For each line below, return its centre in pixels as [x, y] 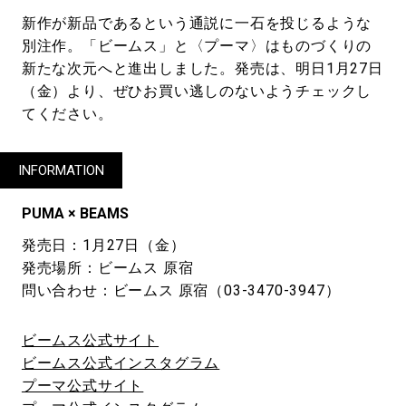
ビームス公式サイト [90, 341]
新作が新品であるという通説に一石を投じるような [197, 24]
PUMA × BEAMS [75, 214]
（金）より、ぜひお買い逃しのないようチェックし [197, 92]
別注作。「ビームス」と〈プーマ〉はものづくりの [197, 46]
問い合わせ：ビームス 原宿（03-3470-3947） [181, 291]
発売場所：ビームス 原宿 [107, 268]
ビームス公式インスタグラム [121, 363]
